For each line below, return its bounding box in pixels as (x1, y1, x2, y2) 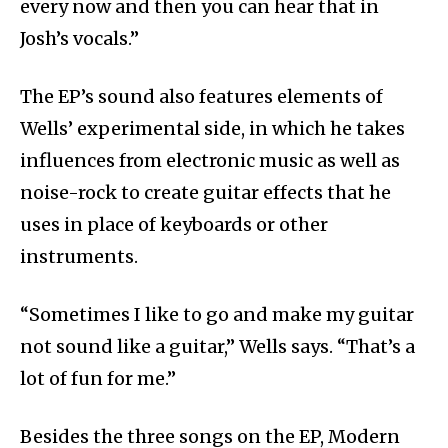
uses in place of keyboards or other (20, 213, 328, 237)
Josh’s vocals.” (20, 27, 139, 51)
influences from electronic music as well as (20, 149, 400, 173)
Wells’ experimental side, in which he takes (20, 117, 405, 141)
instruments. (20, 245, 138, 269)
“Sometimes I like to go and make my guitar (20, 303, 414, 327)
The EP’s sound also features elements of (20, 85, 383, 109)
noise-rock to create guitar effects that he (20, 181, 391, 205)
